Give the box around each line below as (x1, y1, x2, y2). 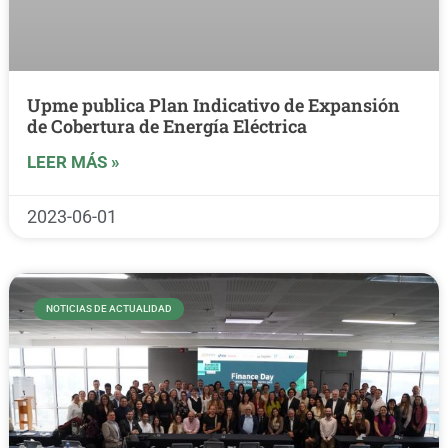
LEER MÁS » (26, 151, 120, 172)
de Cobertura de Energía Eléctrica (26, 113, 307, 138)
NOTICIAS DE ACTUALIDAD (45, 302, 172, 314)
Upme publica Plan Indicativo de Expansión (26, 92, 400, 117)
